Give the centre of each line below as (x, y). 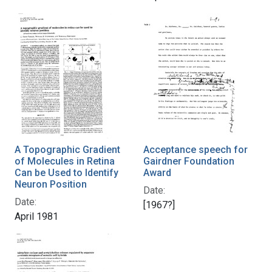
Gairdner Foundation (189, 161)
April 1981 (36, 216)
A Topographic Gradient (67, 149)
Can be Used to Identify (66, 172)
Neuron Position (51, 184)
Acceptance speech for (195, 149)
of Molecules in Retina (65, 161)
